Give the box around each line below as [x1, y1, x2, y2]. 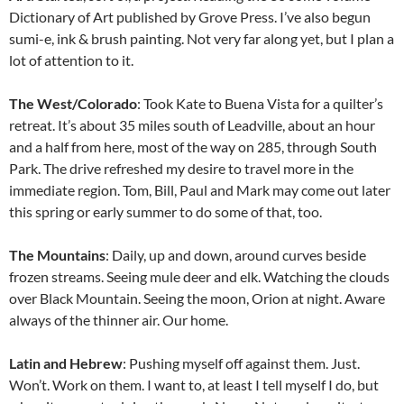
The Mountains [9, 245, 106, 263]
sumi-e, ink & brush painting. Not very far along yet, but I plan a [9, 29, 394, 47]
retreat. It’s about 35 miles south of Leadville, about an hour [9, 115, 375, 133]
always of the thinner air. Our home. [9, 310, 228, 328]
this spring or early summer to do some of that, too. [9, 202, 322, 220]
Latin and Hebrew [9, 353, 123, 372]
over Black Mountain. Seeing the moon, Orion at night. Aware [9, 289, 385, 307]
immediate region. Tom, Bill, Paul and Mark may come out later [9, 180, 390, 198]
